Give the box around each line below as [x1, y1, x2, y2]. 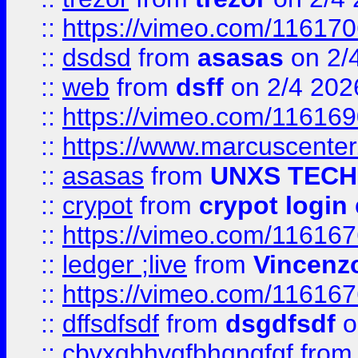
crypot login [199, 191, 348, 220]
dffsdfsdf [62, 309, 159, 338]
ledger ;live [62, 250, 187, 279]
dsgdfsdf [225, 309, 336, 338]
